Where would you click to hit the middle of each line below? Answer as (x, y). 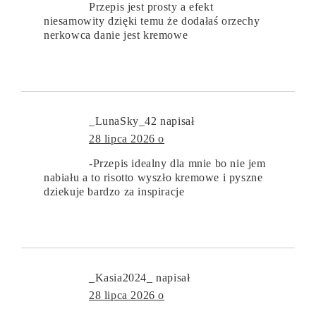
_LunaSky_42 (123, 121)
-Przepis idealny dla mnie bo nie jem (177, 163)
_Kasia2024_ (121, 277)
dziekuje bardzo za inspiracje (114, 191)
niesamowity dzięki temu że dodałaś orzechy (152, 20)
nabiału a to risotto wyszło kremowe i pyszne (153, 177)
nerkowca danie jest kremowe (116, 35)
